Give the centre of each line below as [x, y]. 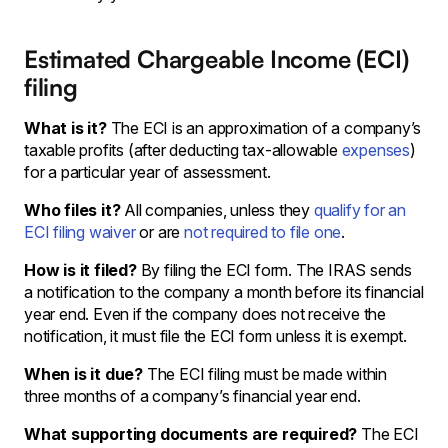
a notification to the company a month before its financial [224, 291]
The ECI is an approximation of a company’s [264, 127]
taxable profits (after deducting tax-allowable [183, 149]
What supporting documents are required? [191, 433]
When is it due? [83, 373]
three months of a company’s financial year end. [192, 395]
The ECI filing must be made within [265, 373]
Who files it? [72, 209]
